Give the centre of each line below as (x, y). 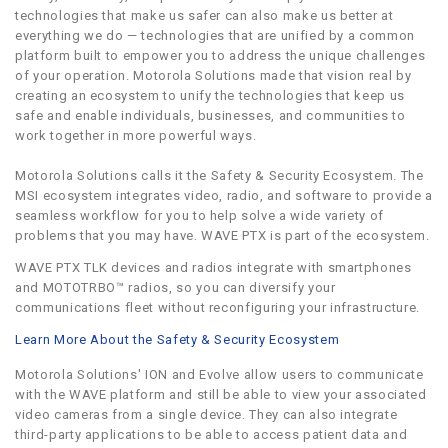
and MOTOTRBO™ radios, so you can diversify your (175, 287)
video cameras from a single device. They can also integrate (206, 414)
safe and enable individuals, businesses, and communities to (210, 115)
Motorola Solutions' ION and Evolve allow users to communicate (219, 374)
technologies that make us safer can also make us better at (204, 15)
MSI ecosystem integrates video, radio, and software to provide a (224, 195)
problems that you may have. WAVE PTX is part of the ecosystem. (222, 235)
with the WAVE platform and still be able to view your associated (221, 394)
